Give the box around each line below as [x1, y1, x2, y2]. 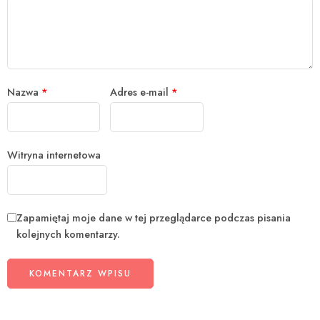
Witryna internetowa [7, 146, 101, 162]
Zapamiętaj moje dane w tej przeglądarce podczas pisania [16, 209, 291, 225]
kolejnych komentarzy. [16, 226, 120, 241]
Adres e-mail [110, 84, 172, 99]
